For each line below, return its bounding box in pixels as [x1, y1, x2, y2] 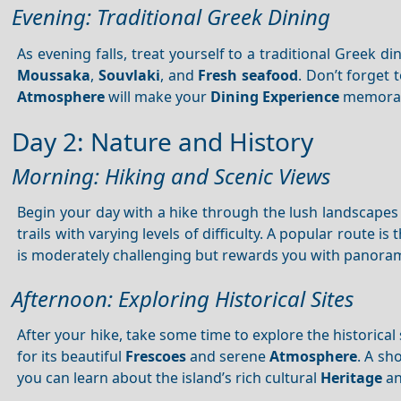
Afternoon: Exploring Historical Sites [12, 283, 354, 313]
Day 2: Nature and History [12, 124, 313, 159]
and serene [186, 346, 270, 367]
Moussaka [17, 64, 91, 85]
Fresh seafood [198, 64, 299, 85]
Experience [262, 86, 340, 107]
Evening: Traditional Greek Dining [12, 2, 330, 32]
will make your [105, 86, 211, 107]
